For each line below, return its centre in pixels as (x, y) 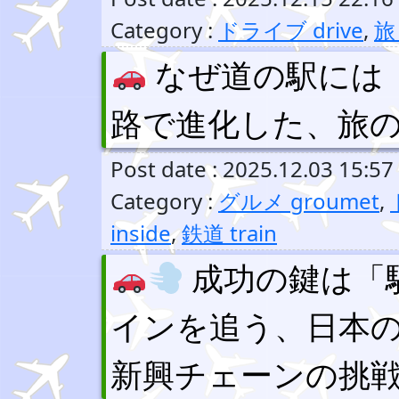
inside (141, 233)
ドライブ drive (291, 30)
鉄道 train (229, 233)
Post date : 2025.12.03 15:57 (252, 169)
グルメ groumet (299, 201)
